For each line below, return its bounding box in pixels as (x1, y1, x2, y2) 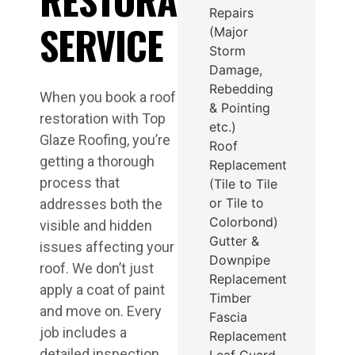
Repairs (209, 4, 254, 21)
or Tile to (209, 194, 264, 211)
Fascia (209, 308, 247, 325)
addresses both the (40, 196, 162, 213)
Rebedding (209, 80, 273, 97)
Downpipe (209, 251, 270, 268)
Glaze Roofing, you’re (40, 132, 170, 149)
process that (40, 174, 120, 192)
